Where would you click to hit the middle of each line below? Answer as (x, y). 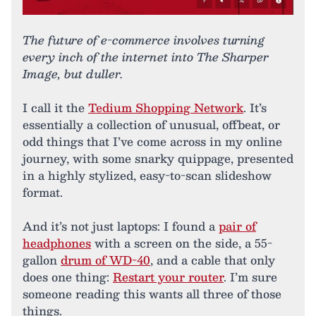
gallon (42, 260)
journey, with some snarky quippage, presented (158, 158)
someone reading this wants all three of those (152, 293)
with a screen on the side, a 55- (182, 243)
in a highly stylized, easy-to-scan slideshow (147, 175)
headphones (57, 243)
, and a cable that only (213, 260)
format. (43, 192)
